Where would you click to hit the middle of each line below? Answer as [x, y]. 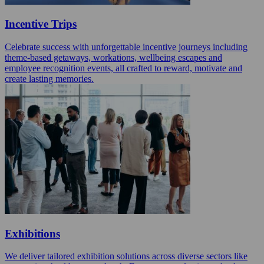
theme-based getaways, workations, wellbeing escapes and [113, 57]
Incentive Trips [41, 24]
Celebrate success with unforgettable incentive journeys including [126, 47]
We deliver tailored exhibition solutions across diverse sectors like [126, 256]
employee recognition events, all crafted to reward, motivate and [123, 68]
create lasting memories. [49, 79]
